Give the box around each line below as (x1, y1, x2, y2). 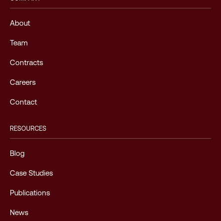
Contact (10, 98, 37, 106)
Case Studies (10, 169, 53, 177)
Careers (10, 78, 36, 86)
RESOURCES (10, 125, 46, 132)
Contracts (10, 58, 43, 67)
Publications (10, 188, 50, 197)
